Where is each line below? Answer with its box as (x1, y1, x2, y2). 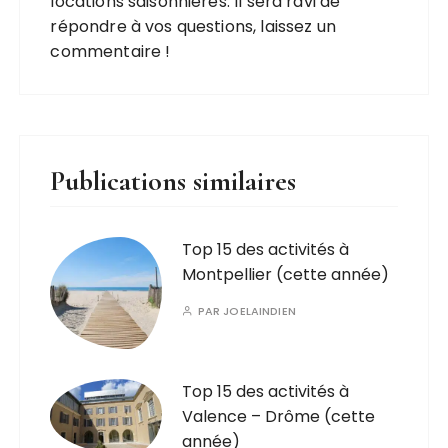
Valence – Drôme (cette (182, 405, 376, 428)
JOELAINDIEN (223, 303, 296, 319)
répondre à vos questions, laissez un (50, 15, 336, 38)
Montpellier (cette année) (182, 263, 390, 286)
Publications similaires (50, 164, 297, 198)
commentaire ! (50, 40, 171, 63)
